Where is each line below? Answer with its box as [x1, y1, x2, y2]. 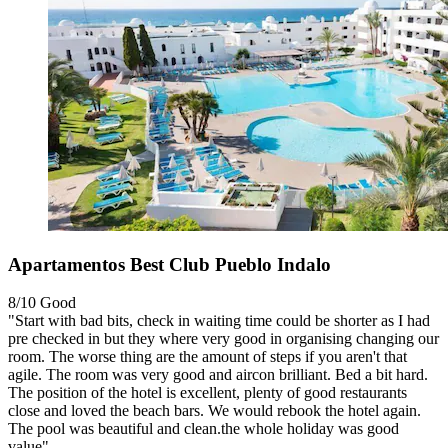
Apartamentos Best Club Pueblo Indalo [8, 253, 331, 275]
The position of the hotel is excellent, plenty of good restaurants [8, 384, 407, 402]
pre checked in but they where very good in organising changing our [8, 330, 439, 348]
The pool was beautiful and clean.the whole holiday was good [8, 420, 399, 438]
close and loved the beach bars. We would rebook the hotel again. [8, 402, 421, 420]
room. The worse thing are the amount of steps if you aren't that [8, 348, 407, 366]
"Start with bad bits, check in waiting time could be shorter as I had [8, 312, 430, 330]
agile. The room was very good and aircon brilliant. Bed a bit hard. [8, 366, 428, 384]
